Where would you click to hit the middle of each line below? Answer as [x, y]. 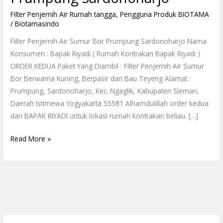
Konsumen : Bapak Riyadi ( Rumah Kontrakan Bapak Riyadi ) [106, 54]
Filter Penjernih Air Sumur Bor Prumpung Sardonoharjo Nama [109, 41]
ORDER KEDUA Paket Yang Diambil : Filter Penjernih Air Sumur [108, 66]
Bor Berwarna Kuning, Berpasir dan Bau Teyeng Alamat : [101, 79]
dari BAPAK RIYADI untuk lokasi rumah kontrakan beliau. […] [105, 116]
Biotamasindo [37, 23]
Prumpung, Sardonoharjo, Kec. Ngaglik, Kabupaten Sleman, [105, 91]
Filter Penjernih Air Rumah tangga [63, 14]
